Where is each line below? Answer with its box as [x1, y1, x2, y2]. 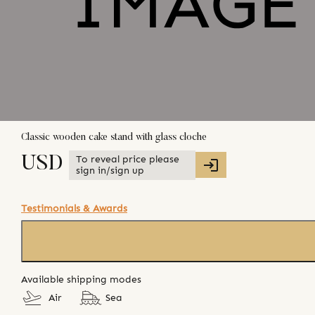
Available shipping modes [21, 273, 141, 285]
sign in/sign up [76, 164, 144, 176]
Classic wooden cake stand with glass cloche [21, 132, 207, 143]
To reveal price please [76, 153, 179, 165]
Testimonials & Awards [21, 202, 127, 214]
